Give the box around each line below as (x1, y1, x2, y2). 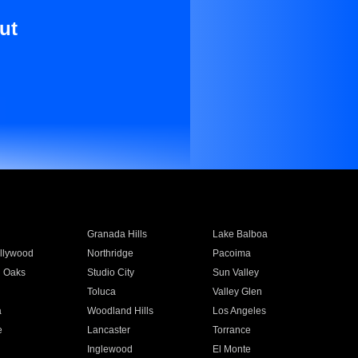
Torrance (213, 324, 252, 336)
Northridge (86, 248, 133, 259)
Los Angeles (213, 305, 267, 316)
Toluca (86, 286, 116, 297)
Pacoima (213, 248, 252, 259)
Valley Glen (213, 286, 263, 297)
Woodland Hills (86, 305, 153, 316)
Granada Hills (86, 229, 147, 240)
